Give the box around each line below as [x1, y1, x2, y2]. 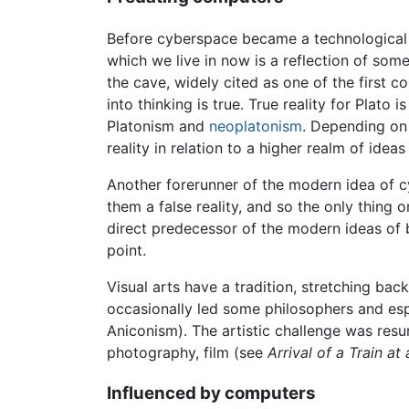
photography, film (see [107, 343, 267, 362]
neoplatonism [209, 117, 302, 136]
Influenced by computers [107, 382, 316, 404]
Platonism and [107, 117, 209, 136]
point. [107, 241, 146, 260]
